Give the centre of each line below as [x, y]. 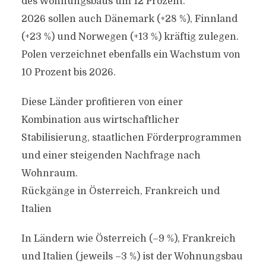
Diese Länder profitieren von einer [102, 102]
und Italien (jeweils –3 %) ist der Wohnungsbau [132, 256]
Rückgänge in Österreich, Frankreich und [120, 191]
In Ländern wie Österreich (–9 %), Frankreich [128, 239]
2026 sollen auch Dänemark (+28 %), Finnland [129, 19]
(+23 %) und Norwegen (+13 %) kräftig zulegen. [130, 37]
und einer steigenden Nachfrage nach [111, 156]
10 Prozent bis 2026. [68, 72]
